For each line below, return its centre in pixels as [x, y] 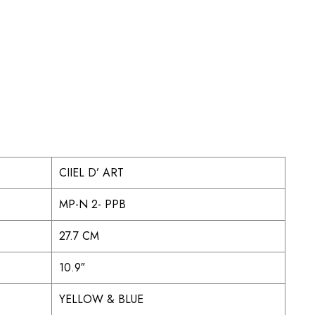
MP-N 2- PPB [92, 204]
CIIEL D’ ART [91, 173]
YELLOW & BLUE [101, 299]
